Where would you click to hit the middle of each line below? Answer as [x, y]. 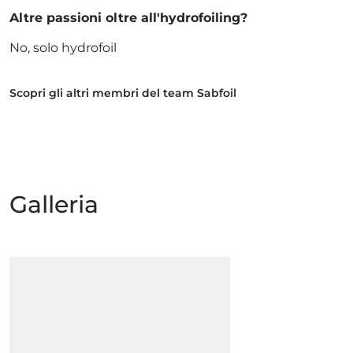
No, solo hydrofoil [63, 48]
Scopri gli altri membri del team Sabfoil [123, 93]
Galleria [54, 204]
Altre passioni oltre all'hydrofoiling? [128, 18]
